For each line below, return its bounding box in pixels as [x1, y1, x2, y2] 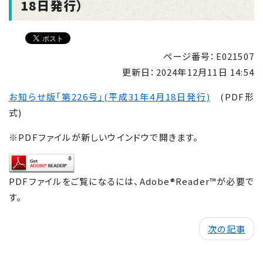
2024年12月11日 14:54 [156, 66, 254, 78]
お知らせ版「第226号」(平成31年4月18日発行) [9, 90, 210, 103]
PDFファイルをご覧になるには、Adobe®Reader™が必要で [9, 175, 254, 187]
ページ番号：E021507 [163, 50, 254, 62]
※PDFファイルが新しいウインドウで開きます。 [9, 131, 199, 143]
